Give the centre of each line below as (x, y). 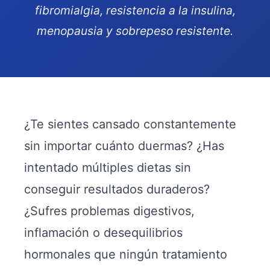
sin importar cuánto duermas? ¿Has (124, 146)
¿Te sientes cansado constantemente (130, 124)
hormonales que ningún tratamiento (126, 254)
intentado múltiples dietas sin (108, 168)
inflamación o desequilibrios (103, 233)
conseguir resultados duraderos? (117, 189)
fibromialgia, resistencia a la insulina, (135, 10)
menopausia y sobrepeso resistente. (135, 31)
